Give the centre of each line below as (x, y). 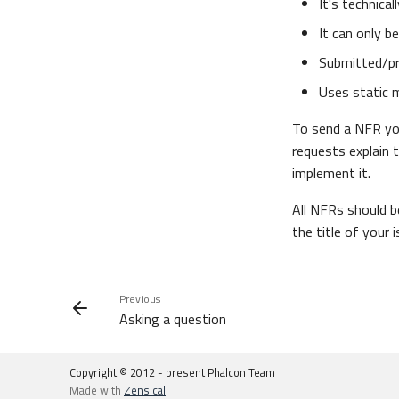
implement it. (331, 173)
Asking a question (173, 319)
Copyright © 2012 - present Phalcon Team (172, 372)
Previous (140, 299)
